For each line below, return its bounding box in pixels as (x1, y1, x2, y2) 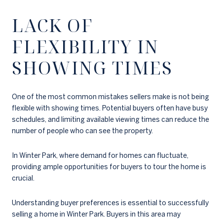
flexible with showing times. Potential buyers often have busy (12, 104, 208, 112)
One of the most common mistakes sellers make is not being (12, 93, 209, 101)
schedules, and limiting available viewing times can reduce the (12, 115, 209, 124)
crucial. (12, 174, 35, 183)
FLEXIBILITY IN (12, 34, 159, 59)
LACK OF (12, 13, 93, 37)
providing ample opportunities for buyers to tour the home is (12, 163, 206, 171)
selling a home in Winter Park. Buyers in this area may (12, 210, 181, 218)
